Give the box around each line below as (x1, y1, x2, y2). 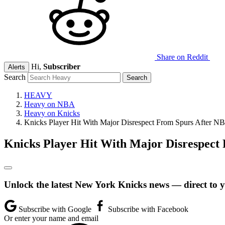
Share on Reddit (157, 53, 208, 61)
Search (4, 73, 26, 81)
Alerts (8, 63, 25, 71)
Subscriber (43, 62, 80, 71)
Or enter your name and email (4, 214, 98, 223)
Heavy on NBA (24, 100, 75, 108)
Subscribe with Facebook (106, 205, 188, 214)
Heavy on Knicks (24, 109, 80, 118)
